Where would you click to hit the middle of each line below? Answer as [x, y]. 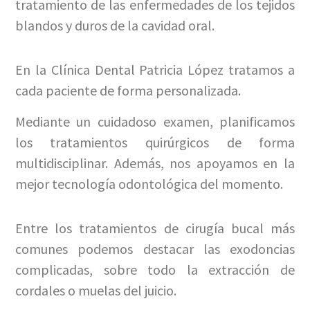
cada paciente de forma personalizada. [128, 91]
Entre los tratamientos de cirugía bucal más [155, 228]
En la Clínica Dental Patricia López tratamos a [155, 70]
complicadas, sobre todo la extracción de [155, 269]
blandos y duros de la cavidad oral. [115, 25]
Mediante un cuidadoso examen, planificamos [155, 121]
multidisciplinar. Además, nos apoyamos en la [155, 163]
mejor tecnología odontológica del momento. [149, 183]
